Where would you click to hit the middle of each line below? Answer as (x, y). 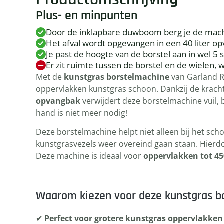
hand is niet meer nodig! (82, 113)
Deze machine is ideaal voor (90, 156)
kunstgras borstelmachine (117, 77)
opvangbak (58, 101)
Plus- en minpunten (87, 16)
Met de (50, 77)
